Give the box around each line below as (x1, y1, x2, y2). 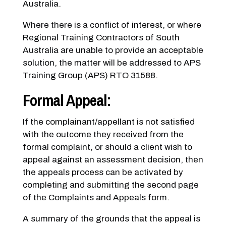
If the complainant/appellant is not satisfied (22, 117, 195, 127)
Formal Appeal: (22, 89, 110, 111)
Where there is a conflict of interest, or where (22, 20, 201, 30)
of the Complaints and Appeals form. (22, 192, 169, 202)
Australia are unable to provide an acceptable (22, 45, 203, 55)
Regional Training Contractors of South (22, 32, 180, 42)
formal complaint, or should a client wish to (22, 142, 192, 152)
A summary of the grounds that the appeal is (22, 213, 200, 223)
